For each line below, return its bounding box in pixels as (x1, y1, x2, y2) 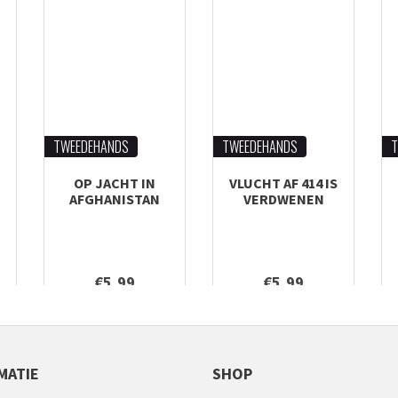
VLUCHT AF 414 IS (229, 174, 338, 192)
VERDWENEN (243, 190, 324, 208)
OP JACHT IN (74, 174, 155, 192)
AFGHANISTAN (69, 190, 160, 208)
